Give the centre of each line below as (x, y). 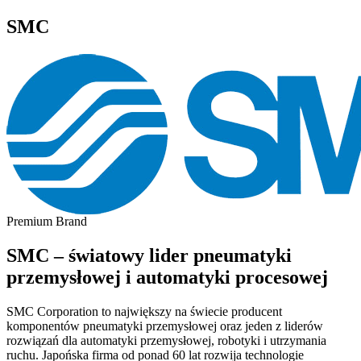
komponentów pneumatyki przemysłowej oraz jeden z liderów (165, 326)
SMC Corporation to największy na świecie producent (144, 311)
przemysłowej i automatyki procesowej (167, 277)
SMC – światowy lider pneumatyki (149, 255)
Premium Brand (47, 221)
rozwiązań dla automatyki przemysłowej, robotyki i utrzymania (166, 340)
